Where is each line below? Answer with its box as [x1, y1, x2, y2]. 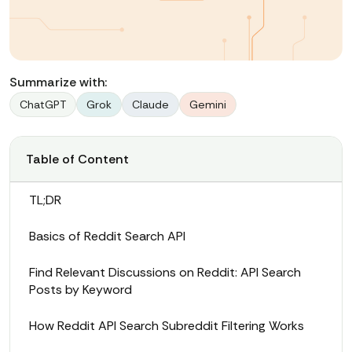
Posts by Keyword [29, 281, 132, 299]
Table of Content [26, 151, 129, 168]
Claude [132, 97, 169, 112]
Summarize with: [9, 74, 107, 91]
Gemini [189, 97, 226, 112]
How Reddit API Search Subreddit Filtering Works [29, 317, 304, 335]
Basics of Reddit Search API [29, 228, 185, 245]
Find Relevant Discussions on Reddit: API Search [29, 264, 301, 281]
